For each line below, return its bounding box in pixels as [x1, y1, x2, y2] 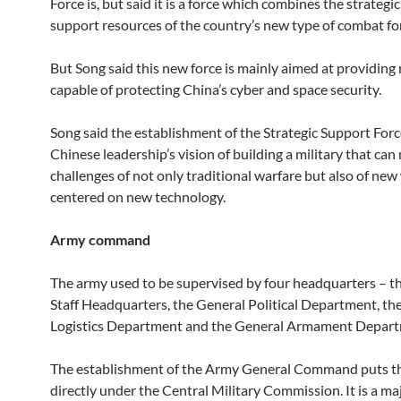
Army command [50, 231, 150, 248]
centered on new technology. [50, 188, 226, 205]
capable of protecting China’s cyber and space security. [50, 81, 381, 98]
